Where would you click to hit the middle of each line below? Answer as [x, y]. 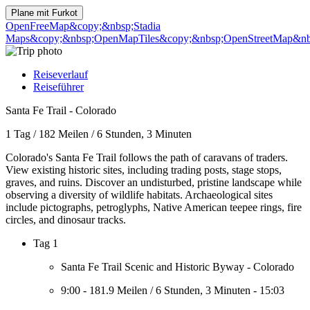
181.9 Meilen [118, 290]
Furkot [65, 13]
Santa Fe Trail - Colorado [61, 110]
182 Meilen [64, 134]
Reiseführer [58, 87]
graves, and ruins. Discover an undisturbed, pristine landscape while [154, 182]
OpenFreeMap [37, 26]
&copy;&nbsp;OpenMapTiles [94, 38]
